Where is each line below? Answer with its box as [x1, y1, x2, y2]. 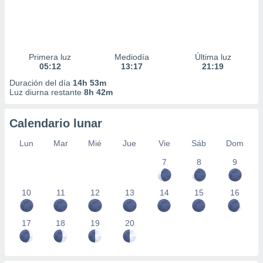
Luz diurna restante [9, 87, 84, 97]
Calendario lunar [9, 117, 102, 130]
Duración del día [9, 78, 73, 87]
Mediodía [114, 52, 149, 62]
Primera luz [29, 52, 72, 62]
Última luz [194, 52, 231, 62]
